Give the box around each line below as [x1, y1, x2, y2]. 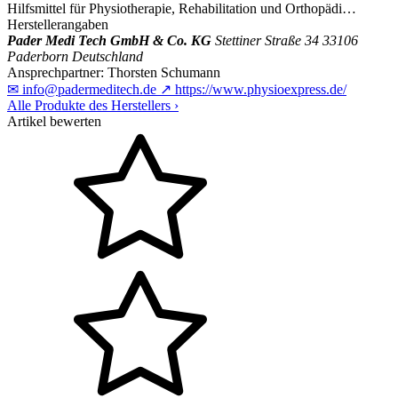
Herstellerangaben [7, 16, 108, 32]
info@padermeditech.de [22, 81, 156, 97]
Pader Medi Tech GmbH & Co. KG [7, 32, 211, 48]
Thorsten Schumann [107, 64, 220, 80]
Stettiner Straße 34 [215, 32, 319, 48]
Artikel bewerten [7, 113, 101, 129]
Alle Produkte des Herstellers [7, 97, 174, 113]
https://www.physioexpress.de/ [175, 81, 346, 97]
